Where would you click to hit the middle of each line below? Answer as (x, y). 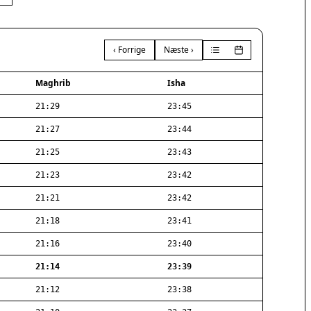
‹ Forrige (129, 50)
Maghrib (53, 83)
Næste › (179, 50)
